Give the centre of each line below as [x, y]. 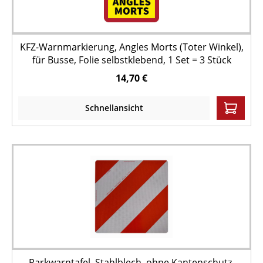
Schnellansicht [114, 108]
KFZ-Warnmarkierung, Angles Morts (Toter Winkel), [131, 47]
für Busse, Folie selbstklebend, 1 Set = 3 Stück [131, 60]
